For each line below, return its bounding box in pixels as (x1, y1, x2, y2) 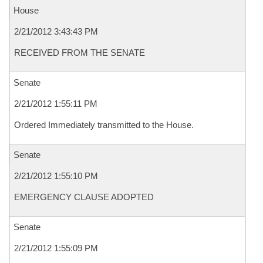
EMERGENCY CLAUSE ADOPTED (14, 192, 154, 202)
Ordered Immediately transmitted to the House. (14, 120, 194, 130)
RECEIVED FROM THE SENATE (14, 48, 145, 58)
